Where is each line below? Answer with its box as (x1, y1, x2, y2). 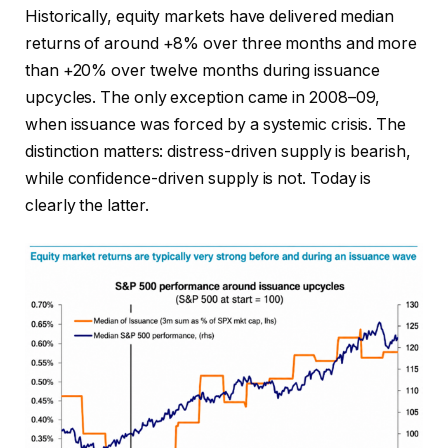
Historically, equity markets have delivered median (25, 6, 395, 26)
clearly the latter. (25, 195, 149, 215)
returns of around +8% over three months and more (25, 33, 418, 53)
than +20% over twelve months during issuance (25, 60, 380, 80)
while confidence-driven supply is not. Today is (25, 168, 372, 188)
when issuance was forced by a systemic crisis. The (25, 114, 407, 134)
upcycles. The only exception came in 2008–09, (25, 87, 381, 107)
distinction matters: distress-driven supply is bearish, (25, 141, 411, 161)
